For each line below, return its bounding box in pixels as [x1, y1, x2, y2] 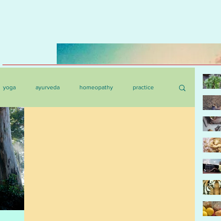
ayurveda [36, 83, 60, 91]
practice [133, 83, 154, 91]
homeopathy [79, 83, 113, 91]
